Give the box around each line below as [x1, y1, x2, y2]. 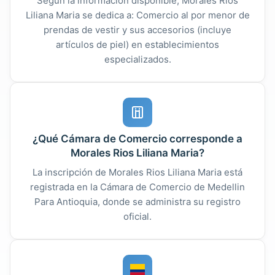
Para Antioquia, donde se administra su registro [34, 195, 241, 207]
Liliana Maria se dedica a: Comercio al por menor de [25, 9, 250, 21]
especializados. [104, 53, 171, 65]
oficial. [123, 210, 152, 222]
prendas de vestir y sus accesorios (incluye [44, 23, 231, 36]
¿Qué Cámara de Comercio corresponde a [33, 132, 242, 145]
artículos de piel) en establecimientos [56, 38, 219, 50]
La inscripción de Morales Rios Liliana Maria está [33, 166, 242, 178]
